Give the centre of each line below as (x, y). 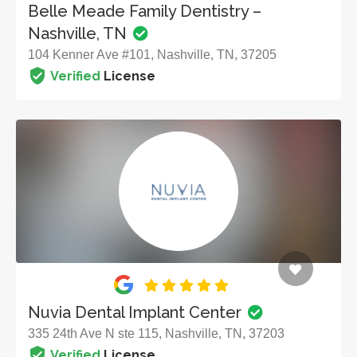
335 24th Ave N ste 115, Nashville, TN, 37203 (156, 333)
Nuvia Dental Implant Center (137, 312)
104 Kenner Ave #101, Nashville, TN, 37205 (152, 55)
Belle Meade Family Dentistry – (145, 12)
